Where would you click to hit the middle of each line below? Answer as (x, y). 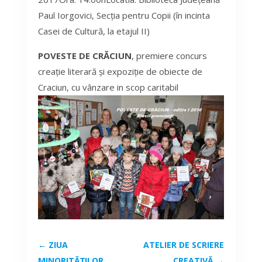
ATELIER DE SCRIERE (184, 245)
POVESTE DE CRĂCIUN (85, 56)
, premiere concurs (169, 56)
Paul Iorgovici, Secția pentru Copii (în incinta (124, 15)
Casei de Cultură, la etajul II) (94, 31)
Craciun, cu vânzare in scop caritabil (108, 87)
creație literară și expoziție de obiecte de (120, 72)
